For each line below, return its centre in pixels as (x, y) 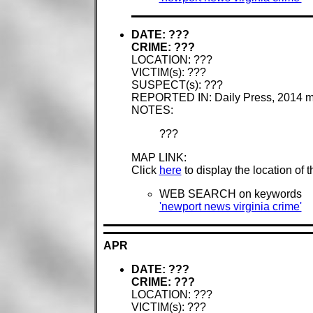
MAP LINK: (159, 158)
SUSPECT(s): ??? (177, 85)
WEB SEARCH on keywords (230, 194)
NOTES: (152, 110)
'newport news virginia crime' (230, 207)
